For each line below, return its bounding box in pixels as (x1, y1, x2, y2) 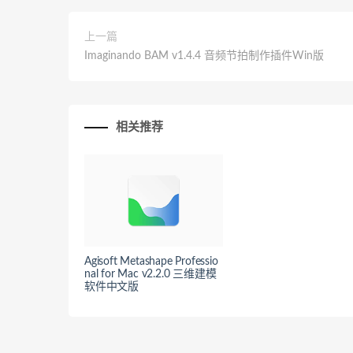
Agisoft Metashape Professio (84, 255, 218, 267)
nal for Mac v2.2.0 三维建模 (84, 268, 217, 280)
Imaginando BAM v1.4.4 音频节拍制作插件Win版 (84, 50, 324, 62)
